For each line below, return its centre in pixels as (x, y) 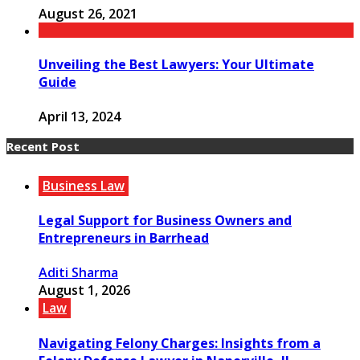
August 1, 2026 (84, 290)
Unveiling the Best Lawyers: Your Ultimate (176, 64)
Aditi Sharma (78, 273)
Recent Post (43, 146)
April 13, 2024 (80, 116)
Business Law (84, 185)
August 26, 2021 (88, 14)
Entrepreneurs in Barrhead (124, 238)
